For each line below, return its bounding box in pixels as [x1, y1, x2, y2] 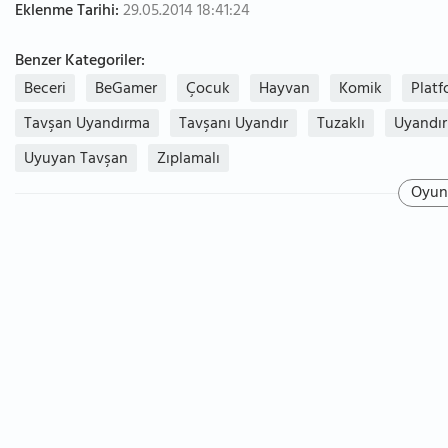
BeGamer [95, 75, 157, 105]
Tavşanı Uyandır [179, 110, 288, 140]
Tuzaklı [317, 110, 365, 140]
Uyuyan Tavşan [24, 145, 128, 175]
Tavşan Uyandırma [24, 110, 150, 140]
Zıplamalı [157, 145, 220, 175]
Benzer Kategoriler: [15, 47, 145, 77]
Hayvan [259, 75, 310, 105]
